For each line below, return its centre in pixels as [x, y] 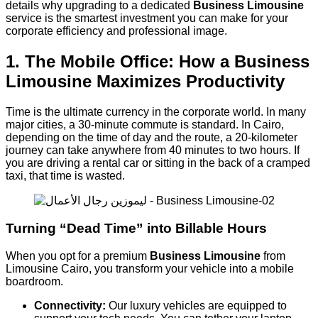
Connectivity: [70, 305]
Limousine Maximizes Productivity [145, 82]
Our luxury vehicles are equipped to [196, 305]
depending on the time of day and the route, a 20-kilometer [152, 138]
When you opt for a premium [78, 256]
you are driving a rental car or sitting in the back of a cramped [158, 163]
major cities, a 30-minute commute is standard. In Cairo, [145, 125]
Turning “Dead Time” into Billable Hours [136, 228]
